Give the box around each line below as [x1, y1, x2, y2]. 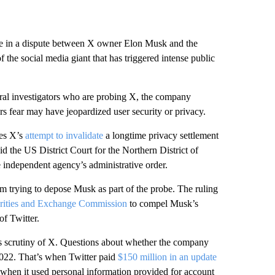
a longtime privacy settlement [105, 130, 219, 141]
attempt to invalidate [25, 130, 106, 141]
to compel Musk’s [129, 198, 198, 209]
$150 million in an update [117, 252, 217, 262]
